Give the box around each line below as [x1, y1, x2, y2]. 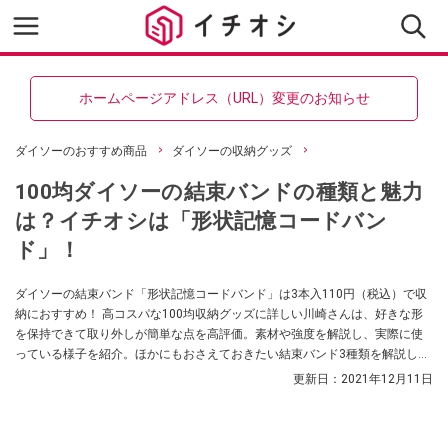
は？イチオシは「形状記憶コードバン [15, 208, 388, 233]
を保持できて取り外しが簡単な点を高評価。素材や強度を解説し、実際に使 [15, 327, 423, 341]
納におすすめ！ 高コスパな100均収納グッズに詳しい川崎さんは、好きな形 [15, 307, 423, 321]
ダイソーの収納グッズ [172, 144, 292, 158]
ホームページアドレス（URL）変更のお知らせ [78, 90, 370, 106]
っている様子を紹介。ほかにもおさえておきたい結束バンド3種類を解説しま [15, 347, 430, 361]
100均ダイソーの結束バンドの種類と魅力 [15, 179, 423, 204]
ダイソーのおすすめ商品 [15, 144, 147, 158]
